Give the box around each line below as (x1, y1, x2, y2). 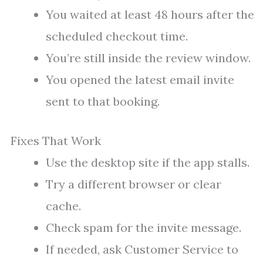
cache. (46, 198, 81, 214)
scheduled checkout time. (46, 29, 188, 44)
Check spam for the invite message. (46, 220, 241, 235)
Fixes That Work (11, 133, 101, 149)
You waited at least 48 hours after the (46, 7, 254, 22)
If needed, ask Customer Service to (46, 242, 238, 257)
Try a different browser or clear (46, 177, 221, 192)
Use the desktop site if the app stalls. (46, 155, 249, 170)
